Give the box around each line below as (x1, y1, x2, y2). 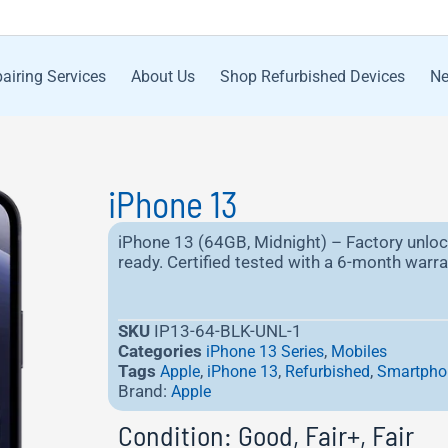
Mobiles (330, 342, 387, 361)
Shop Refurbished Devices (219, 66, 405, 86)
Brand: (117, 381, 171, 401)
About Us (130, 66, 195, 86)
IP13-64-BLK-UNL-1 (153, 321, 302, 341)
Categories (117, 341, 202, 361)
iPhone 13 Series (205, 342, 324, 361)
